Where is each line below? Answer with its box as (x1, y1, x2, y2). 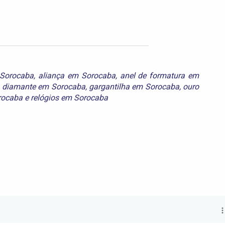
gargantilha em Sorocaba (89, 81, 179, 91)
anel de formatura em (120, 70, 199, 80)
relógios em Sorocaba (31, 92, 108, 102)
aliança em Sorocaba (38, 70, 116, 80)
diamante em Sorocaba (2, 81, 85, 91)
